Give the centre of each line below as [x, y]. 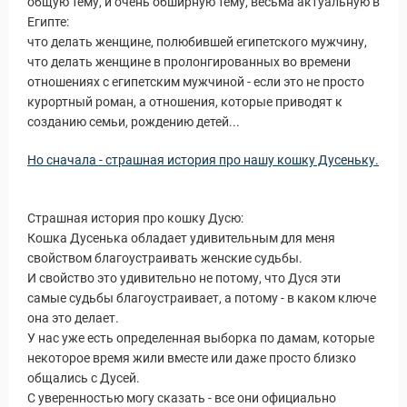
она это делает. [73, 318]
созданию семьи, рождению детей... [134, 122]
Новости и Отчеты [313, 158]
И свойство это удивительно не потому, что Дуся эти [184, 278]
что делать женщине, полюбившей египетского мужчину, [197, 42]
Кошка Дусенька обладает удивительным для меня [181, 238]
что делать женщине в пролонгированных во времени [189, 62]
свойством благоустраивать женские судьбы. [165, 258]
